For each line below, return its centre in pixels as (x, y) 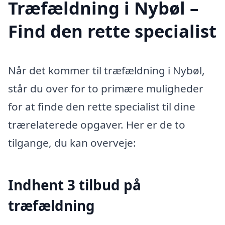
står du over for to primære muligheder (106, 88)
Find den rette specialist (112, 31)
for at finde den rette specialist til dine (102, 106)
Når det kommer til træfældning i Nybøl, (106, 70)
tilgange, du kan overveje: (72, 142)
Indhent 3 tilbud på (75, 185)
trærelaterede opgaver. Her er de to (97, 124)
